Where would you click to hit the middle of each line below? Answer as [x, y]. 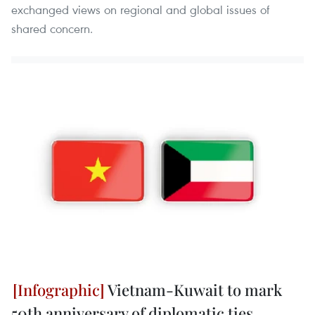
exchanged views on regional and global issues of [140, 10]
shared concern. [52, 29]
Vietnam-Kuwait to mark [193, 289]
